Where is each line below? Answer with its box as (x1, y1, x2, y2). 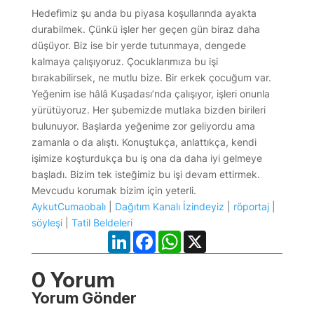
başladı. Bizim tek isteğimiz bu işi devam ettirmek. (31, 168, 260, 180)
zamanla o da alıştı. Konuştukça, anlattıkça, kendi (31, 135, 257, 148)
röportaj (233, 200, 269, 212)
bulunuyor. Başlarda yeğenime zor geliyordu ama (31, 119, 255, 132)
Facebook (155, 229, 201, 242)
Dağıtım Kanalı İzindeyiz (114, 200, 224, 212)
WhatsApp (180, 229, 228, 242)
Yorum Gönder (31, 288, 137, 307)
